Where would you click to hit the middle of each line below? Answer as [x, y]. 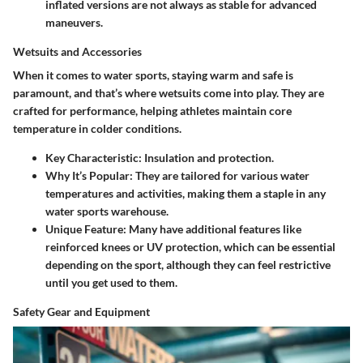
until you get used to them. [111, 283]
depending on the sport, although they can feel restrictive [188, 265]
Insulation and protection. [208, 158]
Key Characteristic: [94, 158]
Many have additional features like [214, 229]
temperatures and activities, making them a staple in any [186, 194]
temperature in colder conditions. [97, 129]
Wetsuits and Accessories [77, 52]
